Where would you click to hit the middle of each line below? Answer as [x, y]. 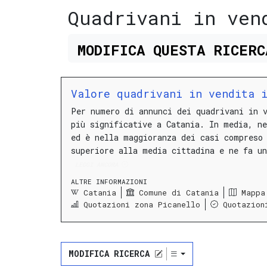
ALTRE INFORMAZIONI [109, 182]
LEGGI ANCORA [96, 165]
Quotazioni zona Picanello [142, 204]
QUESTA [179, 50]
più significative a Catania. [138, 125]
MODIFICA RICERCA [109, 254]
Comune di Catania [179, 192]
